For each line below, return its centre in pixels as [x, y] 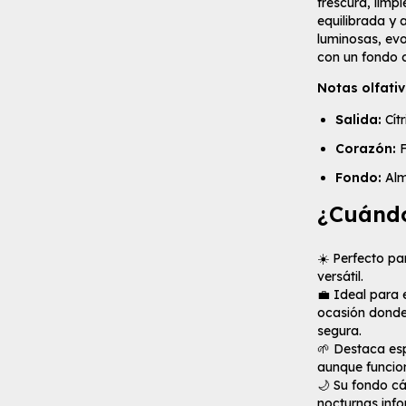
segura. [339, 331]
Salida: [358, 120]
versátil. [340, 277]
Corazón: [366, 149]
